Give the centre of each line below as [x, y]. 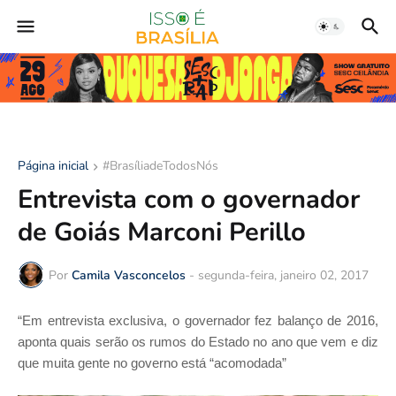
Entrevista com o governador [189, 199]
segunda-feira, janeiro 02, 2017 [283, 275]
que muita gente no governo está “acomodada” [154, 363]
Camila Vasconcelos [129, 275]
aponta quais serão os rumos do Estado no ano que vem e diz [198, 342]
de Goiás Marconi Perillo [162, 232]
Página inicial [53, 166]
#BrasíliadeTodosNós [160, 166]
